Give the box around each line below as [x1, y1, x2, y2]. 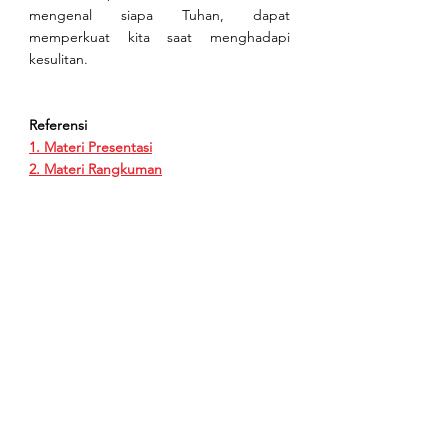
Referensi [29, 116, 87, 135]
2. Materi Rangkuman [29, 160, 162, 179]
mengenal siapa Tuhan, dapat [29, 6, 290, 25]
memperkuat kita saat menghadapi [29, 28, 290, 47]
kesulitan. [29, 50, 88, 69]
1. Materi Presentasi [29, 138, 152, 157]
